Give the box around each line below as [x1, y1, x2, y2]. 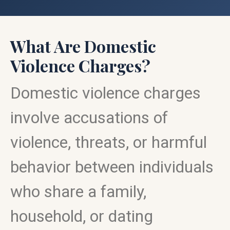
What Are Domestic [10, 35, 156, 57]
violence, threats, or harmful [10, 132, 207, 152]
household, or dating [10, 206, 153, 226]
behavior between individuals [10, 157, 214, 177]
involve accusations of [10, 108, 168, 127]
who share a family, [10, 182, 146, 201]
